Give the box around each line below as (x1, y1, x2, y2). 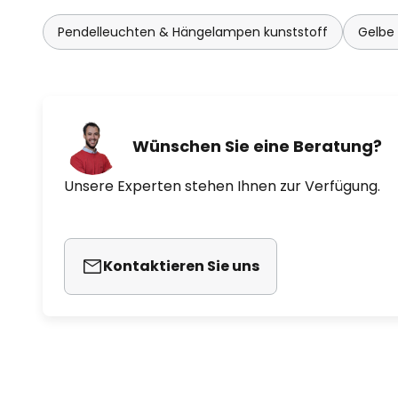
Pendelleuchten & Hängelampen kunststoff (58, 23, 328, 41)
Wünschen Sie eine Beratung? (132, 134, 382, 157)
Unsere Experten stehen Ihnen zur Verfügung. (64, 176, 380, 196)
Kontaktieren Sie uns (103, 256, 259, 276)
